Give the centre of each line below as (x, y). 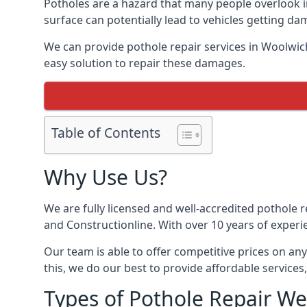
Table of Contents (106, 133)
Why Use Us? (106, 177)
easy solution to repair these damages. (145, 63)
